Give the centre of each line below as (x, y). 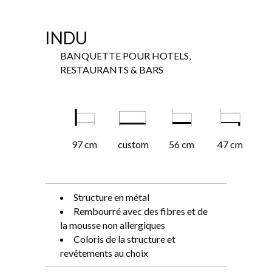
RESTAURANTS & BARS (112, 70)
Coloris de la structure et (124, 239)
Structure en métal (111, 197)
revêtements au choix (104, 253)
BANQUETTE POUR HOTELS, (125, 56)
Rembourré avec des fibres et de (141, 211)
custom (133, 144)
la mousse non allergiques (113, 225)
